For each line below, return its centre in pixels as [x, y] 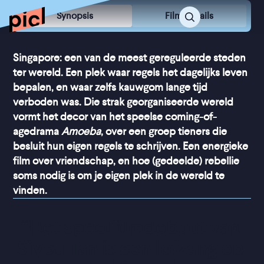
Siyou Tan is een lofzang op [130, 248]
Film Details [189, 16]
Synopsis [75, 16]
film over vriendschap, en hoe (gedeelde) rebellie [126, 161]
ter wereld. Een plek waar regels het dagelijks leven [131, 72]
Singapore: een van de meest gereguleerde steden [130, 58]
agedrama [37, 131]
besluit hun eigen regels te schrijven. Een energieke [131, 146]
